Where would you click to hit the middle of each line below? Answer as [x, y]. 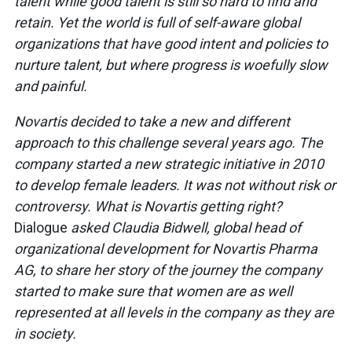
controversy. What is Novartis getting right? [148, 207]
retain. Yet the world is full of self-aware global [157, 23]
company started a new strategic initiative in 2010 [169, 164]
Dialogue [41, 228]
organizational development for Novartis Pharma [166, 249]
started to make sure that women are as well [153, 291]
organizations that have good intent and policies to [171, 44]
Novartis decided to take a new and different [152, 122]
